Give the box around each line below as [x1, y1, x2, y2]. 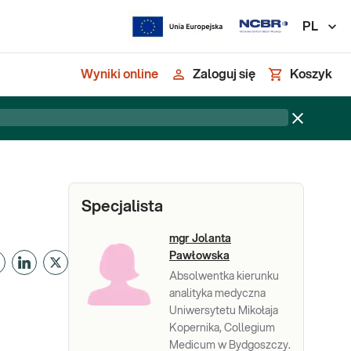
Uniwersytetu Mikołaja [169, 306, 278, 317]
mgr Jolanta [169, 233, 231, 244]
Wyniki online [81, 68, 158, 81]
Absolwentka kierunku [169, 271, 279, 282]
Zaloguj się [193, 68, 255, 81]
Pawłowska [169, 251, 230, 262]
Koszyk [290, 68, 332, 81]
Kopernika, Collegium [169, 323, 275, 334]
